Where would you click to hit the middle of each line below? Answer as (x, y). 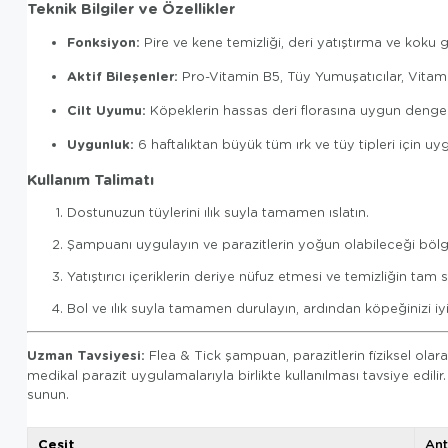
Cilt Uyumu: (106, 110)
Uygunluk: (100, 143)
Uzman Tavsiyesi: (86, 355)
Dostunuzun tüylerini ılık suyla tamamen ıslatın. (218, 212)
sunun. (48, 394)
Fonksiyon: (103, 42)
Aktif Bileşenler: (122, 76)
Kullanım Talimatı (90, 178)
